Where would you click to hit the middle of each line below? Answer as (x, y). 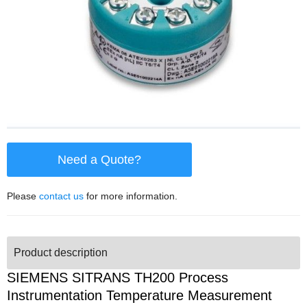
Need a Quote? (99, 159)
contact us (61, 196)
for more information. (131, 196)
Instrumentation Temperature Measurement (139, 295)
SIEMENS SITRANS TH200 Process (118, 277)
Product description (61, 252)
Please (23, 196)
